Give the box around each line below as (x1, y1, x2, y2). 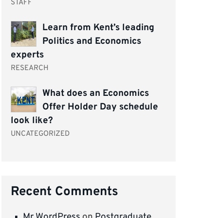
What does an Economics (42, 88, 149, 100)
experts (11, 49, 44, 61)
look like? (11, 115, 54, 127)
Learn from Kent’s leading (42, 22, 154, 34)
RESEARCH (11, 63, 49, 73)
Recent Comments (11, 183, 119, 200)
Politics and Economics (42, 36, 141, 48)
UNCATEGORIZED (11, 129, 70, 139)
